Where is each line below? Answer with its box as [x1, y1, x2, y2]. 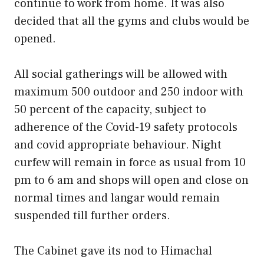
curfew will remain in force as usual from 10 [14, 154, 246, 170]
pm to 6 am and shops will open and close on [14, 172, 249, 188]
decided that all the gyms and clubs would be [14, 13, 249, 29]
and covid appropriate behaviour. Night [14, 137, 222, 153]
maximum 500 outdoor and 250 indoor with [14, 84, 243, 100]
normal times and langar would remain [14, 190, 220, 206]
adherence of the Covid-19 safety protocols [14, 119, 237, 135]
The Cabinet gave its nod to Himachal [14, 243, 212, 259]
